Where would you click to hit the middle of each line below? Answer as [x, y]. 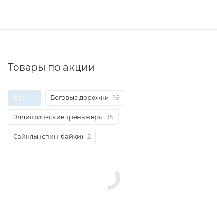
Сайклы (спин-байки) [48, 136]
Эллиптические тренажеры [58, 116]
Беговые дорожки [80, 97]
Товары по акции [51, 67]
